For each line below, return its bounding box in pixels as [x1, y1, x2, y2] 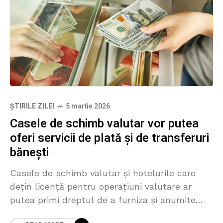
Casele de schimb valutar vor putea [10, 115, 199, 133]
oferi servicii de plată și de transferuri [10, 129, 209, 147]
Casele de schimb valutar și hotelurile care [10, 168, 196, 179]
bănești [10, 144, 49, 162]
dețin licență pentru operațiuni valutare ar [10, 181, 192, 192]
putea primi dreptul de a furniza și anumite [10, 195, 196, 206]
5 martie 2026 [66, 101, 110, 112]
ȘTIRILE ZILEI [10, 101, 54, 112]
